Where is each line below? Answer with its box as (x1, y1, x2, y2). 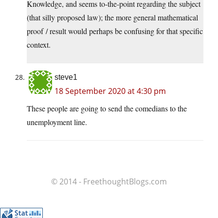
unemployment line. (27, 117, 87, 127)
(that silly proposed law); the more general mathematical (27, 12, 198, 23)
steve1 (54, 73, 77, 82)
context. (27, 39, 51, 50)
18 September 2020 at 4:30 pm (54, 86, 166, 97)
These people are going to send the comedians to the (27, 103, 187, 114)
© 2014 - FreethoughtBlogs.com (51, 176, 167, 187)
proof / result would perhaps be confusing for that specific (27, 26, 203, 36)
